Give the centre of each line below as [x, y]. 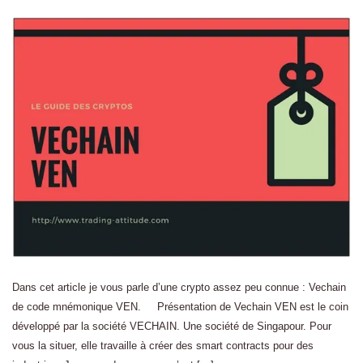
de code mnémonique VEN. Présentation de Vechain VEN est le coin [180, 307]
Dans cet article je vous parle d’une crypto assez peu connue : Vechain [179, 288]
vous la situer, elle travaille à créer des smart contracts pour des [163, 346]
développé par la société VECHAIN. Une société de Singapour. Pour [172, 327]
